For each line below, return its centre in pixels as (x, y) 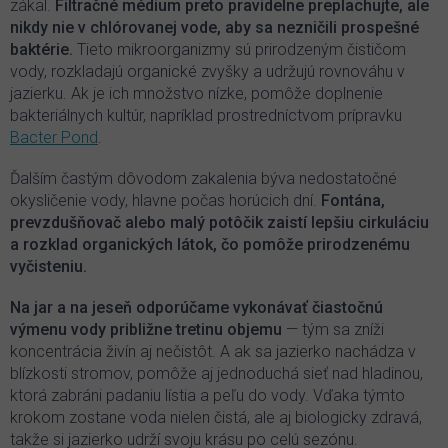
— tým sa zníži (333, 329)
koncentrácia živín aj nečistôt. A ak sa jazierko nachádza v (213, 351)
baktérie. (41, 49)
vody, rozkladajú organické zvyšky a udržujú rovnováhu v (207, 71)
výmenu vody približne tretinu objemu (146, 329)
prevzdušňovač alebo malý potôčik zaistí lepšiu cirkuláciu (219, 222)
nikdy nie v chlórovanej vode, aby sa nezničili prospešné (214, 27)
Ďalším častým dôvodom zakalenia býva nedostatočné (203, 178)
